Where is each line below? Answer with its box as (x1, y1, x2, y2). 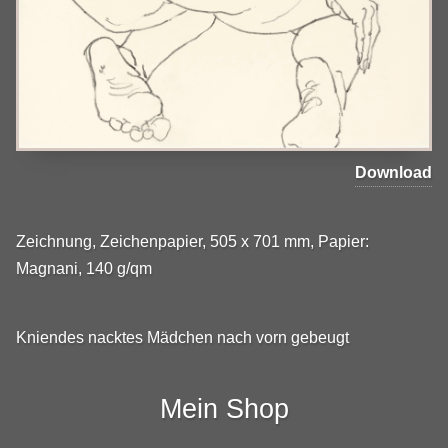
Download (355, 163, 432, 181)
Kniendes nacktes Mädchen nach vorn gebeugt (16, 329, 349, 347)
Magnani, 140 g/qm (16, 260, 152, 278)
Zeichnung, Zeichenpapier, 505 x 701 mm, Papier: (16, 233, 369, 251)
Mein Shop (159, 392, 289, 424)
